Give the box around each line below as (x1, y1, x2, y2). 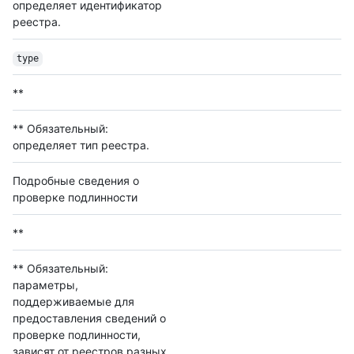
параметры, (13, 278, 78, 292)
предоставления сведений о (13, 311, 166, 326)
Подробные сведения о (13, 174, 139, 188)
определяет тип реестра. (13, 138, 149, 153)
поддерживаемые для (13, 295, 134, 309)
